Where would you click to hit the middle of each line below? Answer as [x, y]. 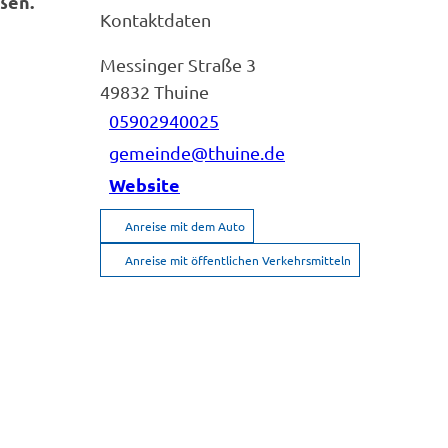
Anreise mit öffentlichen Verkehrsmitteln [238, 259]
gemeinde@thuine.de [197, 153]
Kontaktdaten [155, 19]
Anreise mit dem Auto [185, 225]
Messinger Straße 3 [178, 64]
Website [144, 185]
